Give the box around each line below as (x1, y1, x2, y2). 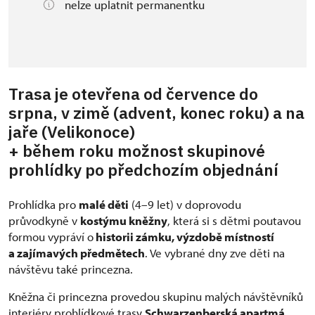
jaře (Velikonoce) (8, 121, 135, 142)
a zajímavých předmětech (8, 245, 145, 260)
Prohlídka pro (8, 197, 79, 212)
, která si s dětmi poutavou (167, 213, 301, 228)
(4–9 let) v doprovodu (129, 197, 241, 212)
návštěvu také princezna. (8, 262, 133, 276)
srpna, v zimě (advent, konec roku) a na (8, 102, 304, 123)
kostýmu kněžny (80, 213, 167, 228)
